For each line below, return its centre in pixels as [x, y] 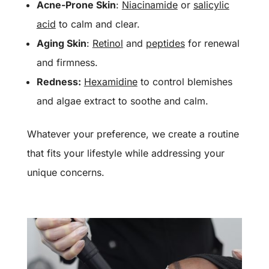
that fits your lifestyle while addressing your [125, 153]
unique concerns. [65, 172]
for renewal [212, 43]
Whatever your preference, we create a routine [133, 134]
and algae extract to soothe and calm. [122, 101]
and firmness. [67, 62]
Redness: [59, 81]
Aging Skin [61, 43]
